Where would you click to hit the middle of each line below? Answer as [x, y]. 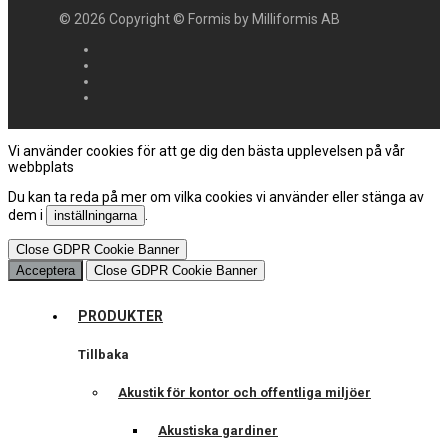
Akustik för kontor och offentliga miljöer [244, 393]
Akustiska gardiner [218, 431]
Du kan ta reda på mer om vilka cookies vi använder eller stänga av [216, 197]
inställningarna [95, 216]
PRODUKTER [120, 316]
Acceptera [45, 271]
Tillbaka [103, 355]
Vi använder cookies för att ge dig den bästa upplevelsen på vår [206, 151]
